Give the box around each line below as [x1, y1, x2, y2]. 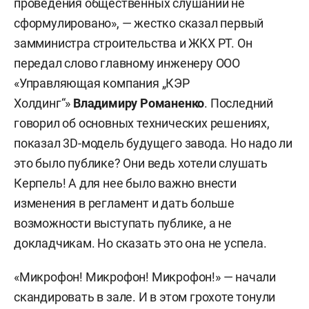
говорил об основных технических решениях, [14, 116, 270, 130]
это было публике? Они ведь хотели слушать [14, 156, 268, 170]
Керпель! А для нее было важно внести [14, 176, 237, 190]
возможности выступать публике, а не [14, 216, 232, 230]
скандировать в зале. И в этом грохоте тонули [14, 290, 276, 304]
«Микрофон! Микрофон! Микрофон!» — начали [14, 270, 276, 284]
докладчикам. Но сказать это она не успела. [14, 236, 267, 250]
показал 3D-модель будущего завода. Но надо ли [14, 136, 292, 150]
